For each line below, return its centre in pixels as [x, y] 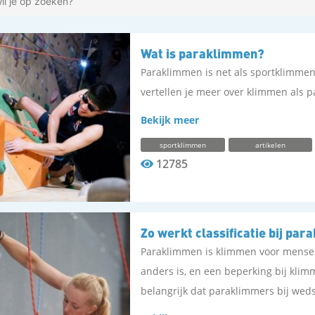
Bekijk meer [170, 120]
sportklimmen [182, 145]
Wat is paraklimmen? [203, 53]
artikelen [270, 145]
